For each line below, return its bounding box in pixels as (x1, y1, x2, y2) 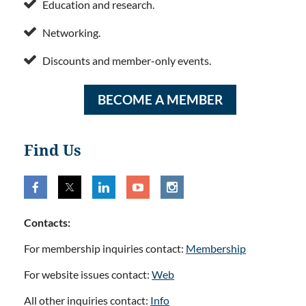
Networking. (42, 25, 100, 39)
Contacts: (24, 215, 70, 229)
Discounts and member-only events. (42, 53, 211, 67)
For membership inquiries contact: (24, 241, 186, 255)
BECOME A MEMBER (97, 91, 223, 107)
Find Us (24, 141, 81, 159)
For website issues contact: (24, 267, 152, 281)
